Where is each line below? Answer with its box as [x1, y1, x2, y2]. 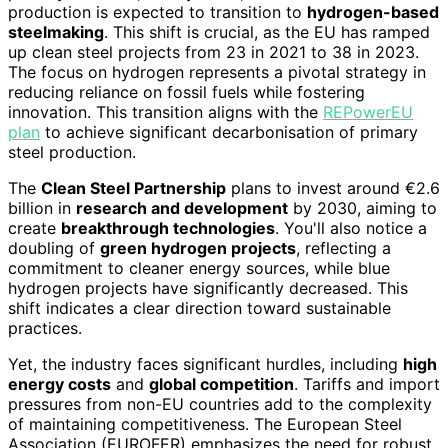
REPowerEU [323, 101, 413, 122]
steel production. [8, 141, 136, 162]
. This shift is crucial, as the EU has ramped [104, 21, 430, 42]
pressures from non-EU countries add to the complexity [8, 393, 432, 414]
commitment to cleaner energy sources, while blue [8, 257, 390, 278]
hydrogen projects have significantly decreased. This [8, 277, 408, 298]
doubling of [8, 237, 100, 258]
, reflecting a [296, 237, 391, 258]
